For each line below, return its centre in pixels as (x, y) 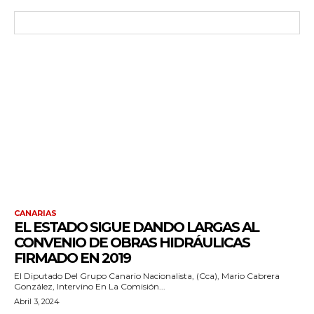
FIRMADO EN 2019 (72, 258)
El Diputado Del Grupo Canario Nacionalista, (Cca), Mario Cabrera (147, 275)
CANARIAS (35, 213)
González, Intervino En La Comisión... (90, 286)
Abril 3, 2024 (37, 301)
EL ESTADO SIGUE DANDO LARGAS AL (136, 227)
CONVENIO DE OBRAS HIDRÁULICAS (132, 242)
